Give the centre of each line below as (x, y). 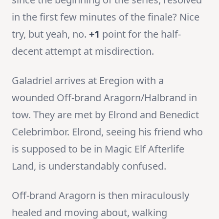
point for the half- (140, 34)
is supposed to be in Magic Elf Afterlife (98, 149)
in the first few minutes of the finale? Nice (106, 17)
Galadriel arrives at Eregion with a (88, 81)
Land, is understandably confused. (89, 166)
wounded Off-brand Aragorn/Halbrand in (104, 98)
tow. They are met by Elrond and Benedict (105, 115)
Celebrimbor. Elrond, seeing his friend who (107, 132)
